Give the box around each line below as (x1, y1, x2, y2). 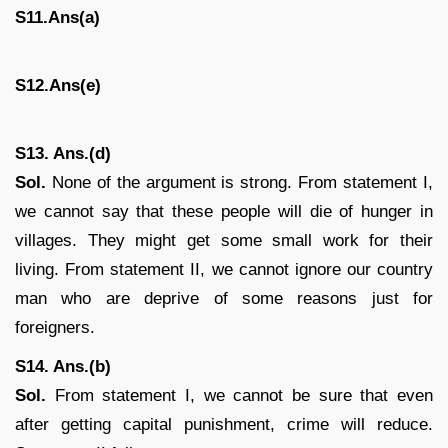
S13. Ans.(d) (15, 143, 111, 163)
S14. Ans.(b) (15, 356, 111, 376)
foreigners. (15, 317, 95, 337)
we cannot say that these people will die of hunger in (15, 201, 433, 221)
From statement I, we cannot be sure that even (46, 385, 433, 405)
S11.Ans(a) (15, 7, 100, 27)
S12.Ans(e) (15, 75, 101, 95)
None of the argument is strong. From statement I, (46, 172, 433, 192)
